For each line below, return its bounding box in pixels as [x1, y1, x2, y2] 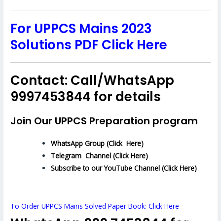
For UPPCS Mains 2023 [10, 19, 152, 37]
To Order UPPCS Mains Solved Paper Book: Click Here [10, 201, 180, 211]
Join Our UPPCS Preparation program [10, 113, 198, 128]
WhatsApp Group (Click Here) [51, 138, 144, 148]
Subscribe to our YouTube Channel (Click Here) [51, 163, 197, 173]
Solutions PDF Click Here [10, 36, 168, 54]
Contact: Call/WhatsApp [10, 72, 175, 90]
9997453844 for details [10, 88, 161, 106]
